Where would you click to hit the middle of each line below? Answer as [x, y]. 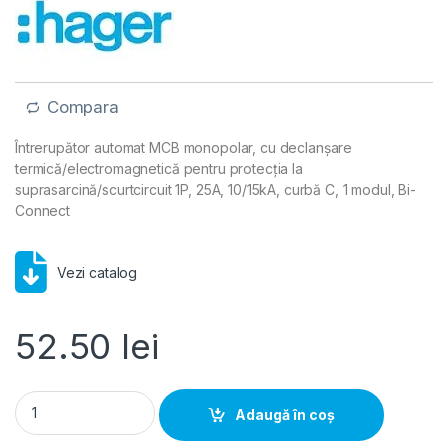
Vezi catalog [97, 272]
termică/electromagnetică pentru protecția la [159, 168]
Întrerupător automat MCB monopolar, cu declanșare [184, 147]
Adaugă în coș [285, 415]
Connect [43, 210]
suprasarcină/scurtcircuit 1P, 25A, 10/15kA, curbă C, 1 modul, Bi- [215, 189]
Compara [82, 107]
